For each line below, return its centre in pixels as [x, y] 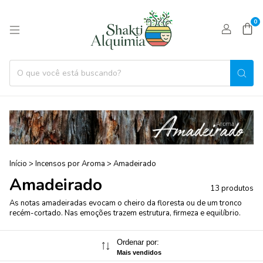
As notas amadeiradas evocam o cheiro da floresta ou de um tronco [126, 203]
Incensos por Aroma [70, 164]
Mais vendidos [139, 253]
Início [18, 164]
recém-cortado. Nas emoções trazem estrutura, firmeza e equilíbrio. [125, 213]
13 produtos [232, 189]
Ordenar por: [138, 242]
